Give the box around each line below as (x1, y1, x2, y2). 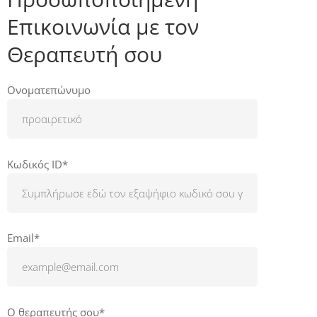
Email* (7, 231, 40, 245)
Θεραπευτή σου (7, 40, 162, 69)
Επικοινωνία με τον (7, 12, 199, 41)
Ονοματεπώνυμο (7, 83, 91, 97)
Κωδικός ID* (7, 156, 68, 171)
